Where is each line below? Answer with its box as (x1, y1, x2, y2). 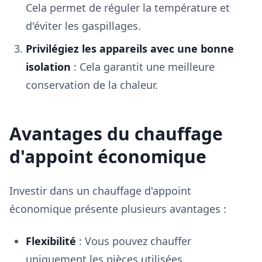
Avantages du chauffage (9, 122, 223, 146)
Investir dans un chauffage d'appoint (9, 184, 191, 198)
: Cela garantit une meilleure (71, 60, 215, 74)
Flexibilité (26, 234, 76, 248)
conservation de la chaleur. (26, 78, 158, 92)
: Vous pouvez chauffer (76, 234, 191, 248)
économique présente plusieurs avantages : (9, 202, 226, 216)
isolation (26, 60, 71, 74)
